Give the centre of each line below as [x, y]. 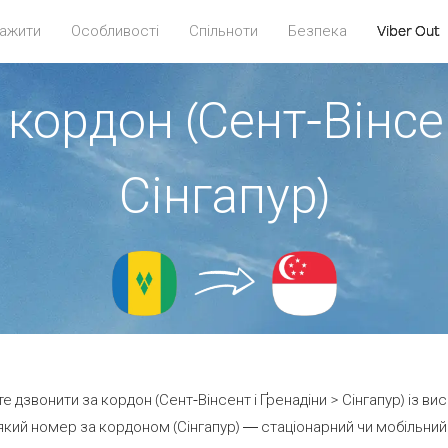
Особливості [114, 30]
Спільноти [223, 30]
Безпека [317, 30]
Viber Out [408, 30]
